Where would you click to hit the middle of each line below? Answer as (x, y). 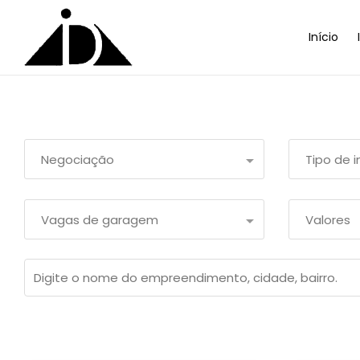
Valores (327, 220)
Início (323, 37)
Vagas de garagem (100, 220)
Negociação (78, 160)
